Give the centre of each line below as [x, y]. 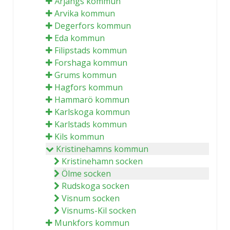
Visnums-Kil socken [99, 210]
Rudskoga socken [95, 186]
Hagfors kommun [89, 87]
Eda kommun [80, 38]
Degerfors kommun [93, 25]
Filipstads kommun [91, 50]
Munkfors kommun [92, 223]
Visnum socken [91, 198]
